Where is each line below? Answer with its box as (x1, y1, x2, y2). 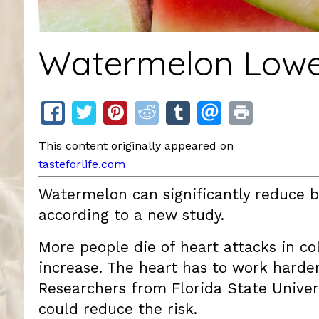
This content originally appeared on (38, 139, 237, 153)
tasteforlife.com (38, 157, 125, 172)
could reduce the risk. (38, 300, 197, 318)
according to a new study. (38, 206, 224, 224)
